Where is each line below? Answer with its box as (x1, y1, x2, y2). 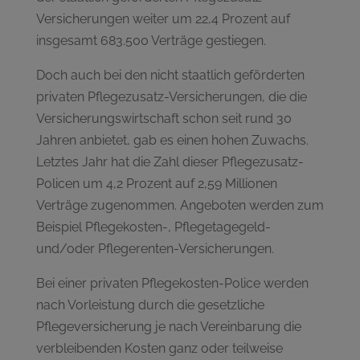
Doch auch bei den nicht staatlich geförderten (35, 67, 305, 83)
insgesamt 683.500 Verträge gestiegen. (35, 32, 266, 48)
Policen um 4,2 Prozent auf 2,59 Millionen (35, 175, 277, 191)
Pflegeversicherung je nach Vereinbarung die (35, 318, 301, 334)
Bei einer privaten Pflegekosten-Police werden (35, 275, 309, 291)
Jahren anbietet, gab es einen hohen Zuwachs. (35, 132, 309, 148)
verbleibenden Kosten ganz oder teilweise (35, 340, 283, 356)
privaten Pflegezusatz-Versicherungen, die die (35, 88, 307, 104)
